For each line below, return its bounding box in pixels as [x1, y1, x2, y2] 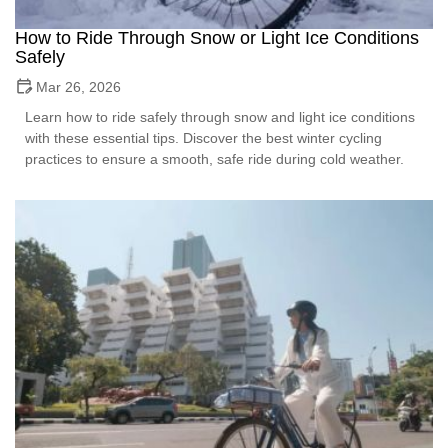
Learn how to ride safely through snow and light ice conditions [25, 108, 415, 125]
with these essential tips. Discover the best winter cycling [25, 129, 382, 146]
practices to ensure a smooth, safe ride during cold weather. [25, 150, 404, 167]
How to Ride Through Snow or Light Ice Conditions [15, 27, 419, 48]
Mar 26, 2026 [36, 78, 121, 95]
